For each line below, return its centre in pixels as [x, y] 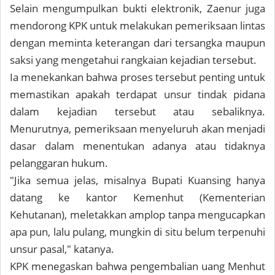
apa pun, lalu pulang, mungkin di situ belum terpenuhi [137, 232]
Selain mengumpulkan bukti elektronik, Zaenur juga [137, 8]
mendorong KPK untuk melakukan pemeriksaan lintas [137, 25]
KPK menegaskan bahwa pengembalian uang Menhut [137, 266]
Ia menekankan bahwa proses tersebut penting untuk [137, 77]
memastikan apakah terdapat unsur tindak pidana [137, 94]
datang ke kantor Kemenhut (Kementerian [137, 197]
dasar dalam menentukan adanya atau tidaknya [137, 146]
